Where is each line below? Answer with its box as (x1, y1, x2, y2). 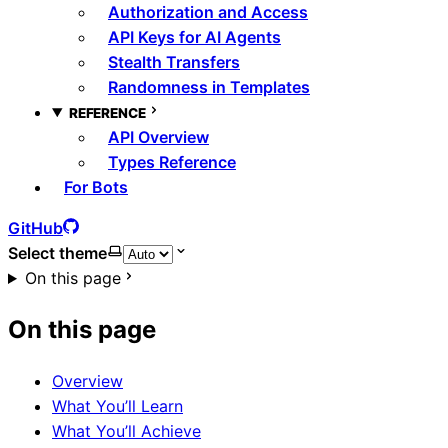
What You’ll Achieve (52, 420, 201, 441)
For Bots (64, 177, 128, 197)
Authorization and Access (108, 2, 308, 22)
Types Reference (108, 152, 236, 172)
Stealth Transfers (108, 52, 240, 72)
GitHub (8, 218, 63, 238)
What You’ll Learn (52, 395, 183, 416)
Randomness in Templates (108, 77, 310, 97)
